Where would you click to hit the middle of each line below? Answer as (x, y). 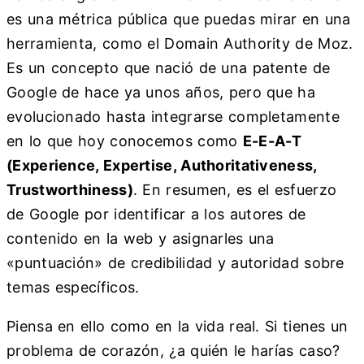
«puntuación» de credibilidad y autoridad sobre (175, 263)
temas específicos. (73, 288)
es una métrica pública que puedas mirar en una (179, 19)
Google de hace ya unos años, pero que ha (161, 93)
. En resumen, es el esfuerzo (235, 190)
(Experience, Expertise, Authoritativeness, (162, 166)
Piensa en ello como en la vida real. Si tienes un (178, 327)
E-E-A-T (272, 141)
